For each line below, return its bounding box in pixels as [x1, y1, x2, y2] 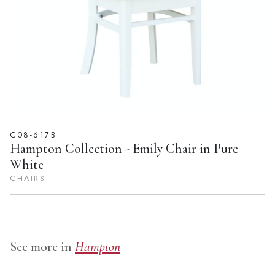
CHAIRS [10, 172, 46, 185]
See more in [10, 239, 75, 255]
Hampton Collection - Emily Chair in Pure [10, 141, 238, 157]
